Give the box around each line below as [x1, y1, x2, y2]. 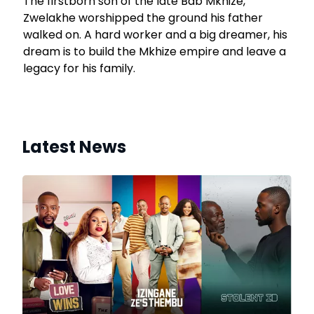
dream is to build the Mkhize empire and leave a [23, 43, 286, 60]
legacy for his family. [23, 60, 135, 77]
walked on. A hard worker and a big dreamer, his [23, 27, 287, 43]
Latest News [22, 135, 126, 159]
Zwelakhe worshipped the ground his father [23, 10, 263, 27]
